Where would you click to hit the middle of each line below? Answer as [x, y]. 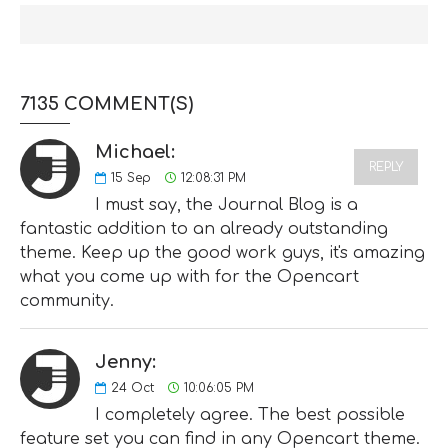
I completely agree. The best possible [250, 414]
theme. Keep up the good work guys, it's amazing [222, 252]
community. [67, 300]
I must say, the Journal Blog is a [226, 204]
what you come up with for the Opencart [189, 276]
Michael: [135, 151]
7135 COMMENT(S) [106, 103]
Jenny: [125, 361]
